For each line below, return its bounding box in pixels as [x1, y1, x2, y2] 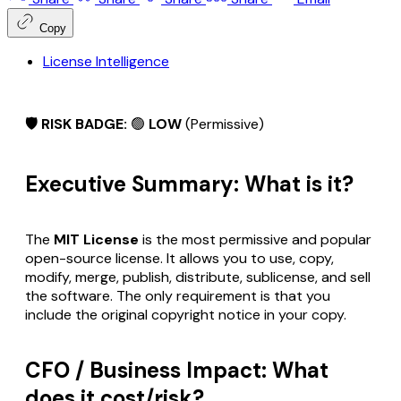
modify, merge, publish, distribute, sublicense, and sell [25, 267, 371, 286]
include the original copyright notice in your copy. [25, 304, 346, 324]
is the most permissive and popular [139, 229, 371, 249]
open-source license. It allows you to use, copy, [25, 248, 334, 268]
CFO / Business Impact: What [25, 355, 328, 384]
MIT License [54, 229, 139, 249]
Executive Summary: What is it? [25, 169, 354, 198]
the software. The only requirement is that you [25, 286, 330, 305]
